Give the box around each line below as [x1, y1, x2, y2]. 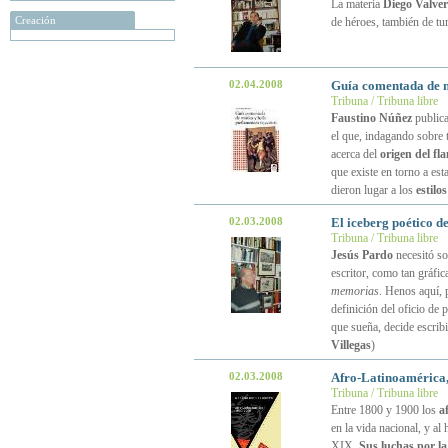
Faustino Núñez [330, 111, 412, 125]
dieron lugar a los [330, 183, 416, 197]
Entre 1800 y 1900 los [330, 403, 439, 417]
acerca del [330, 147, 380, 161]
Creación [15, 14, 56, 26]
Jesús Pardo [330, 248, 393, 262]
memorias [330, 284, 379, 298]
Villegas [330, 338, 371, 352]
